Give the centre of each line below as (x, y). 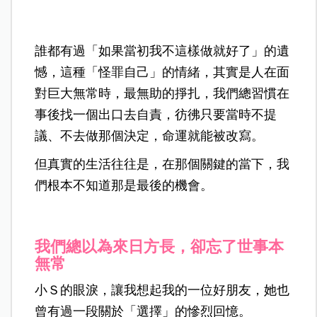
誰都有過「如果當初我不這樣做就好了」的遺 (162, 51)
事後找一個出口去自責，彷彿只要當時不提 (156, 114)
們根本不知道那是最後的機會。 (124, 185)
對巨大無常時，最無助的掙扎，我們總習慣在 (162, 93)
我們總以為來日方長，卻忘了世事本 (160, 246)
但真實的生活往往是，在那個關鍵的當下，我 (162, 164)
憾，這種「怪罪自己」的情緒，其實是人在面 (162, 72)
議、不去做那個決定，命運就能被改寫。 (150, 136)
